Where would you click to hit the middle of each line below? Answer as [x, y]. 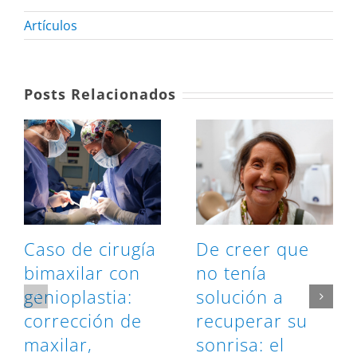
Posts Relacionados [100, 94]
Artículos [51, 26]
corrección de [83, 321]
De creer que [253, 249]
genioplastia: [78, 297]
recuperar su [252, 321]
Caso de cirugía [90, 249]
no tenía [231, 273]
